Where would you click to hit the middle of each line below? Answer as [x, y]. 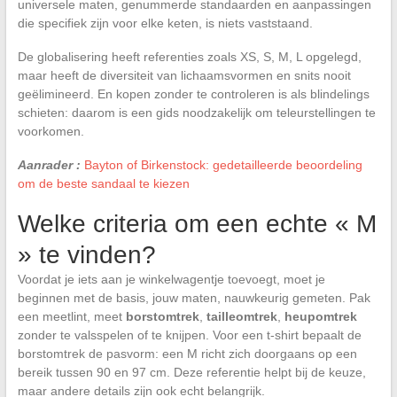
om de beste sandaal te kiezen [103, 183]
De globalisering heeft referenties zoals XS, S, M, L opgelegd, [189, 57]
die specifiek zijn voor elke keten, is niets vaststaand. [165, 23]
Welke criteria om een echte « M [197, 224]
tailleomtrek [241, 316]
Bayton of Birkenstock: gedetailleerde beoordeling [223, 165]
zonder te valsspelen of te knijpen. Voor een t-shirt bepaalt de [189, 335]
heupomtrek [320, 316]
